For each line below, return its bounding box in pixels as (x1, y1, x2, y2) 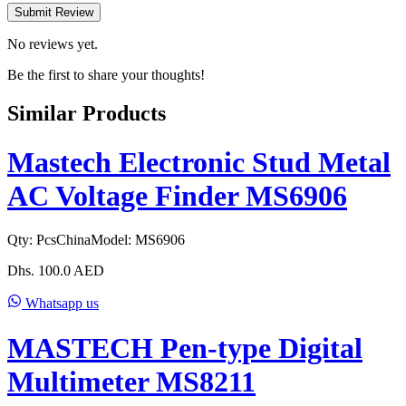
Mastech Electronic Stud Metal (7, 145, 391, 179)
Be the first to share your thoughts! (7, 67, 205, 83)
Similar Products (7, 101, 166, 126)
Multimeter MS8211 (7, 364, 256, 398)
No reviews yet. (7, 36, 98, 53)
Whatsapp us (22, 295, 99, 312)
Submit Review (14, 5, 93, 20)
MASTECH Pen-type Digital (7, 331, 362, 364)
